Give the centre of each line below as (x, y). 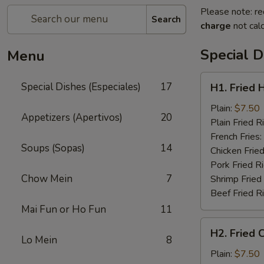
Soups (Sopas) (53, 148)
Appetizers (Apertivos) (72, 118)
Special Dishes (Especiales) (81, 87)
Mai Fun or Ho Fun (64, 209)
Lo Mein (39, 240)
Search (166, 19)
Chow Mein (47, 179)
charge (216, 26)
